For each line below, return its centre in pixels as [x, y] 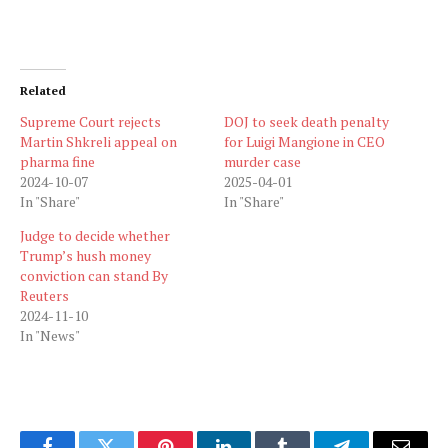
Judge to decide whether [95, 235]
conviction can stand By [94, 275]
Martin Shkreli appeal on [98, 141]
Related [43, 90]
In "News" [50, 335]
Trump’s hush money [85, 255]
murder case [262, 161]
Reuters [44, 295]
